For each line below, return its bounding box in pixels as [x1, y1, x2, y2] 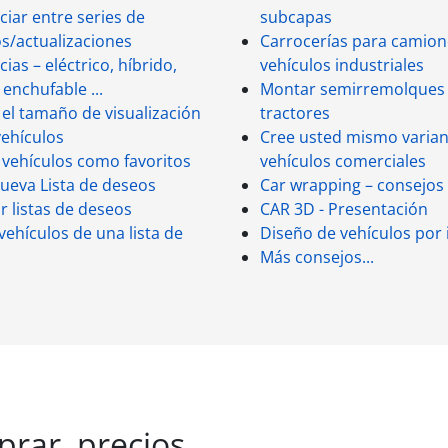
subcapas [260, 6, 332, 28]
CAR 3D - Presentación [260, 198, 428, 220]
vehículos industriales [260, 54, 424, 76]
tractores [260, 102, 330, 124]
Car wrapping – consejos [260, 174, 444, 196]
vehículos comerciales [260, 150, 426, 172]
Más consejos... [260, 246, 374, 268]
